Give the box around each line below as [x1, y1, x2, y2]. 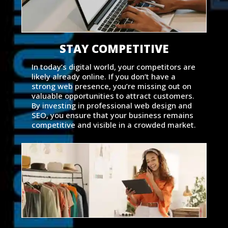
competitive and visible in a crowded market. [31, 119, 196, 130]
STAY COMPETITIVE [59, 40, 169, 56]
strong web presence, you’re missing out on [31, 80, 191, 91]
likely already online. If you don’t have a [31, 71, 176, 81]
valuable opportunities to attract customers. [31, 90, 194, 101]
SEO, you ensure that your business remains [31, 109, 193, 120]
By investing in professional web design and [31, 100, 192, 110]
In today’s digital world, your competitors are [31, 61, 195, 72]
